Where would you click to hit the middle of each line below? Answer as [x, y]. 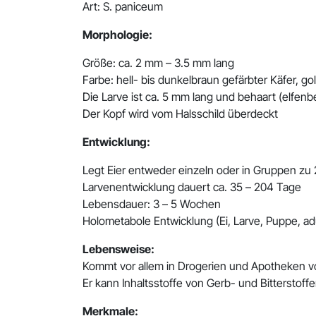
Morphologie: [117, 35]
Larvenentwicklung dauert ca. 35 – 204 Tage [193, 187]
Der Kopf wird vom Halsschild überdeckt [180, 114]
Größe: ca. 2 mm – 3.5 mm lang [160, 63]
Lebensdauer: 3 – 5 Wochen [153, 204]
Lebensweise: [119, 249]
